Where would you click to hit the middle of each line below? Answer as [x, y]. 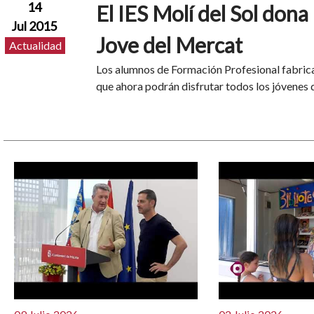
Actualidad [35, 46]
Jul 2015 [34, 26]
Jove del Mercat [169, 45]
